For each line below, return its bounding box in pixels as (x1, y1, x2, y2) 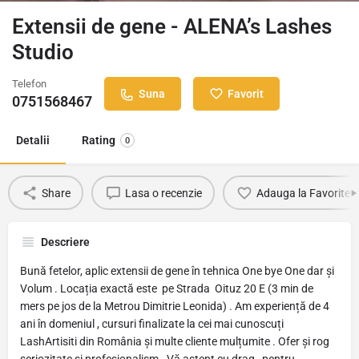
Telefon (12, 78, 46, 90)
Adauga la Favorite (256, 186, 350, 200)
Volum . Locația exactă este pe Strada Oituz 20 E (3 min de (20, 282, 313, 295)
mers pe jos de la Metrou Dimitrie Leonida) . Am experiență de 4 (20, 300, 329, 313)
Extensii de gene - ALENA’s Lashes (12, 14, 332, 38)
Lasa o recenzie (124, 186, 202, 200)
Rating (82, 134, 115, 147)
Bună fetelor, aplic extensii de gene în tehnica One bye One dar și (20, 264, 334, 277)
